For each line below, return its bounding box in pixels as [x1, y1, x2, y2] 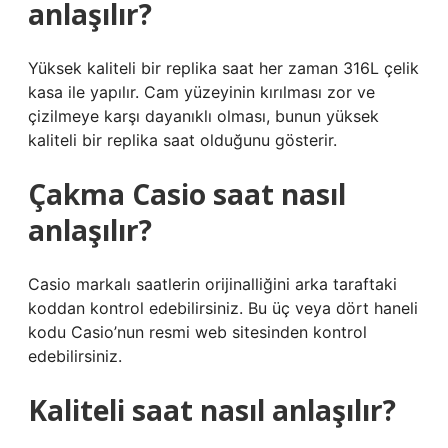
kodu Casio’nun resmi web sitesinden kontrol [28, 322, 367, 342]
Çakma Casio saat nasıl [28, 175, 346, 213]
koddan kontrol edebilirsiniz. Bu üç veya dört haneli [28, 298, 418, 318]
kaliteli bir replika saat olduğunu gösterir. [28, 130, 337, 150]
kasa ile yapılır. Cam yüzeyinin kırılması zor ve [28, 82, 375, 102]
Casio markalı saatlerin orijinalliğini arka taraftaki [28, 274, 397, 294]
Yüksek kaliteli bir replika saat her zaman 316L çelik [28, 58, 419, 78]
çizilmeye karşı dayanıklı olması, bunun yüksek [28, 106, 379, 126]
